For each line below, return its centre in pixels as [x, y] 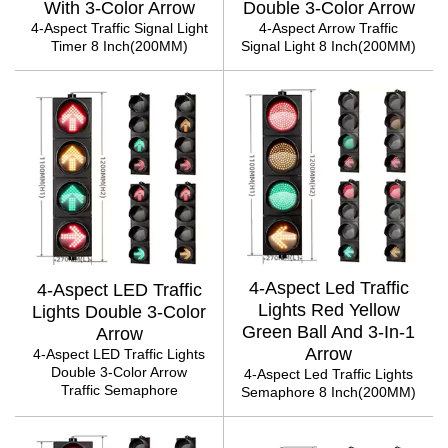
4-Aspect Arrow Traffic [328, 28]
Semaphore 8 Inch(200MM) [328, 392]
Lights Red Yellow [328, 310]
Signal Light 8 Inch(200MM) [328, 46]
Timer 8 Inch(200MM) [119, 45]
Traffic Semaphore [119, 389]
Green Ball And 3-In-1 [328, 332]
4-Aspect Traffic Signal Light [119, 27]
